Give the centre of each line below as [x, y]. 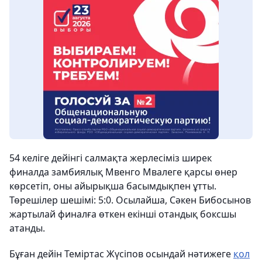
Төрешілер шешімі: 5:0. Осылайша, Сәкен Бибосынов [130, 200]
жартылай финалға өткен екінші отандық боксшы [123, 214]
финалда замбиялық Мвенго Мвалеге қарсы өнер [123, 172]
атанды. [27, 228]
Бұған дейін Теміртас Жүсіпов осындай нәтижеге [121, 254]
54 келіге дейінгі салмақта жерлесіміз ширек [111, 158]
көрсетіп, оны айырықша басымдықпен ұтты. [113, 186]
